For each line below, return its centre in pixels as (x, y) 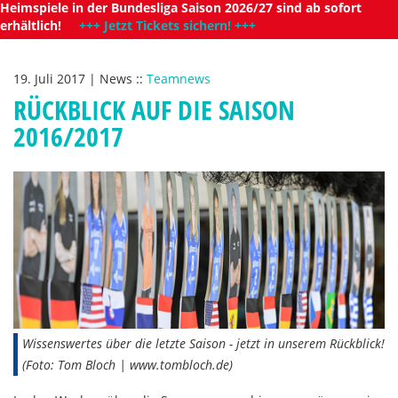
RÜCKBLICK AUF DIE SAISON (154, 110)
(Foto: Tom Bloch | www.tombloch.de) (127, 365)
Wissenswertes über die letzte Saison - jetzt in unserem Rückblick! (203, 344)
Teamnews (179, 79)
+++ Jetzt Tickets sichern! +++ (167, 25)
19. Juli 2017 (51, 79)
